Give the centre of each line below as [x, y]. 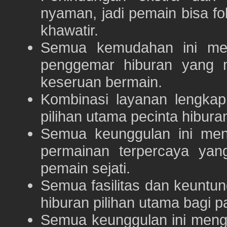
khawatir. [69, 30]
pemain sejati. [85, 168]
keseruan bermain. [101, 82]
